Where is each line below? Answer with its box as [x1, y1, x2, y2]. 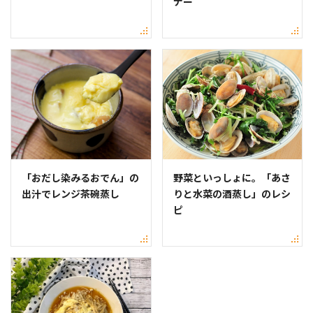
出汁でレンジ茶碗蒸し [22, 186, 119, 201]
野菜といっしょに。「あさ [173, 170, 291, 184]
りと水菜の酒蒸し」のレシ [173, 186, 291, 201]
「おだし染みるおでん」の [22, 170, 139, 184]
